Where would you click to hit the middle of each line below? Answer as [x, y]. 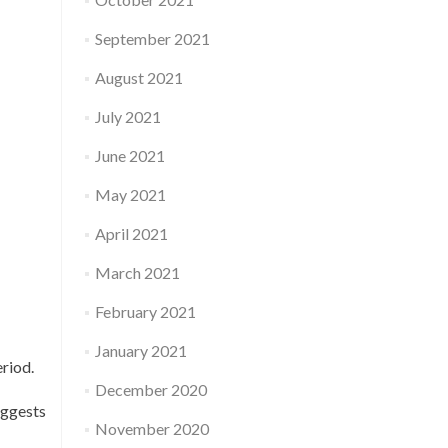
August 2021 [138, 77]
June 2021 [129, 155]
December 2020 [150, 389]
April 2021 [131, 233]
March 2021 [137, 272]
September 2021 [152, 38]
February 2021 [145, 311]
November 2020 [151, 428]
